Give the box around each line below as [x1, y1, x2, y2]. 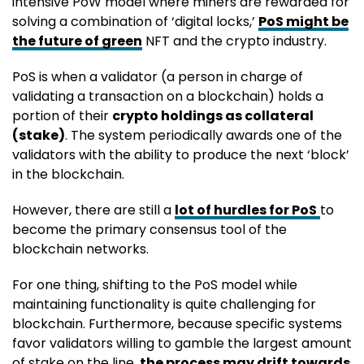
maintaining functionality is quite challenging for [12, 294, 316, 314]
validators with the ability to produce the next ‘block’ [12, 145, 349, 164]
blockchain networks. [12, 239, 149, 258]
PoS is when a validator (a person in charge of [12, 67, 303, 86]
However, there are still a [12, 200, 175, 219]
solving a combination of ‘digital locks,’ [12, 11, 258, 31]
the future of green [12, 31, 142, 50]
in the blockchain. [12, 164, 124, 184]
